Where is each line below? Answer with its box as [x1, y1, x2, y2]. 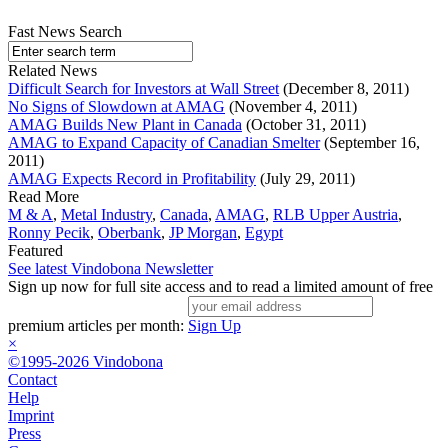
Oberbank [98, 224, 161, 242]
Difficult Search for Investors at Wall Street [8, 80, 279, 98]
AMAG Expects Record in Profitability [8, 170, 256, 188]
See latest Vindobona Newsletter [8, 260, 213, 278]
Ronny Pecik [8, 224, 90, 242]
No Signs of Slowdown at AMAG [8, 98, 225, 116]
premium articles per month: [8, 317, 188, 335]
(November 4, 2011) [225, 98, 357, 116]
